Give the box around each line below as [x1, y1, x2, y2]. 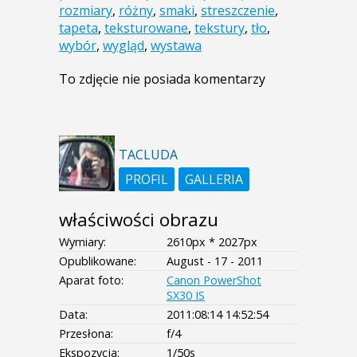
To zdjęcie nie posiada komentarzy [59, 69, 265, 88]
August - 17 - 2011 [167, 253, 263, 269]
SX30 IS [167, 287, 205, 303]
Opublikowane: [59, 253, 136, 269]
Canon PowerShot [167, 272, 261, 288]
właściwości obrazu [59, 206, 218, 232]
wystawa [151, 36, 202, 54]
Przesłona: [59, 325, 113, 341]
